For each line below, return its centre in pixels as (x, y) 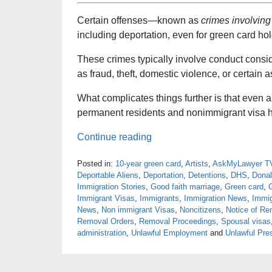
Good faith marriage (185, 187)
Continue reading (114, 137)
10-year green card (148, 164)
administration (102, 233)
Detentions (207, 175)
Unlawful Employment (169, 233)
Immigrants (159, 199)
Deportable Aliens (108, 175)
